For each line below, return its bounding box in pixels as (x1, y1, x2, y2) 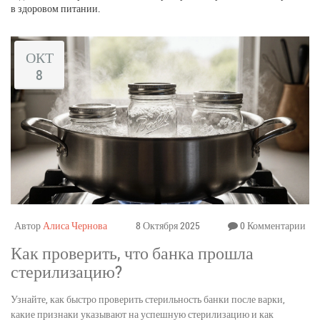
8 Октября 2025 (135, 218, 200, 232)
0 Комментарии (238, 218, 306, 232)
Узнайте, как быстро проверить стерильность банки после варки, (11, 291, 285, 306)
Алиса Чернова (43, 218, 107, 232)
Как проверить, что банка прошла (11, 241, 254, 264)
